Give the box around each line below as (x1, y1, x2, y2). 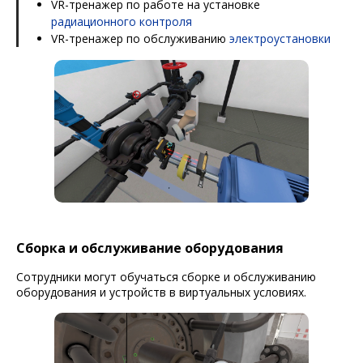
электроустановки (229, 30, 331, 46)
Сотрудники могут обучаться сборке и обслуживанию (16, 268, 316, 284)
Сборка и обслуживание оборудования (16, 238, 284, 257)
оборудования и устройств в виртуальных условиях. (16, 284, 306, 300)
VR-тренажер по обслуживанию (51, 30, 229, 46)
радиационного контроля (51, 13, 192, 29)
